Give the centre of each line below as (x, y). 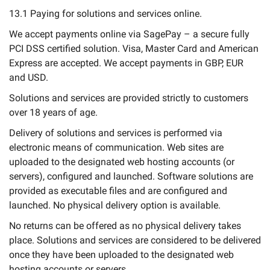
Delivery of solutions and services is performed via (116, 133)
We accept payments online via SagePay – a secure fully (129, 34)
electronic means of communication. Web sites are (116, 147)
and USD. (29, 77)
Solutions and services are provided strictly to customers (129, 98)
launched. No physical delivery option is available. (115, 205)
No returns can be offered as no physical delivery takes (125, 226)
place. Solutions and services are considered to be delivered (135, 240)
